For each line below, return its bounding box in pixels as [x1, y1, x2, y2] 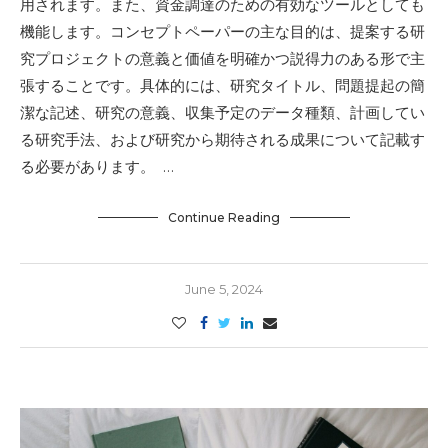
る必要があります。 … [20, 157, 174, 176]
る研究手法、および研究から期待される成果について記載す [20, 130, 425, 149]
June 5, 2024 [185, 281, 263, 297]
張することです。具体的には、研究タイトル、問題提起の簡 [20, 76, 425, 95]
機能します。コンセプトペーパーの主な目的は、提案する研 [20, 22, 425, 41]
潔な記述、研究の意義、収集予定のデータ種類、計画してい [20, 103, 425, 122]
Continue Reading [168, 210, 280, 225]
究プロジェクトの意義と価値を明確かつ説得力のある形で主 [20, 49, 425, 68]
